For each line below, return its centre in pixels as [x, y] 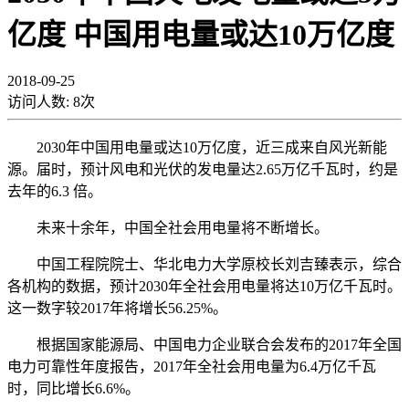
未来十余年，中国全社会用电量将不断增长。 [168, 227]
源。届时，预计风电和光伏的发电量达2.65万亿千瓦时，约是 [203, 169]
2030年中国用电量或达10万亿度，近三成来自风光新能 [197, 147]
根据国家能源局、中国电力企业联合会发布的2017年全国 [204, 344]
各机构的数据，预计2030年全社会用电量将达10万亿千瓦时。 [204, 286]
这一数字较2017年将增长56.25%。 [117, 308]
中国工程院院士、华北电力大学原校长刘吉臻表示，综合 [204, 264]
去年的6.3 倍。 [55, 191]
